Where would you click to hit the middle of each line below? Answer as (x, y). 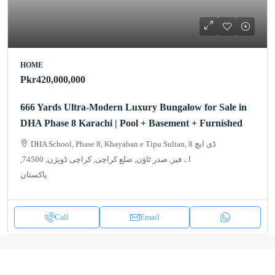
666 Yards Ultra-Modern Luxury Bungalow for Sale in (134, 107)
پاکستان (34, 174)
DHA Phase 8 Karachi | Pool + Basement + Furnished (131, 123)
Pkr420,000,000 (53, 79)
